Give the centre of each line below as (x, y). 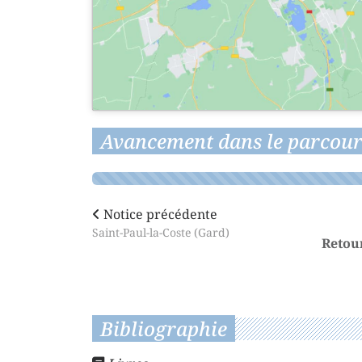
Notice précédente (159, 214)
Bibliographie (164, 328)
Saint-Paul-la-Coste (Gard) (161, 232)
